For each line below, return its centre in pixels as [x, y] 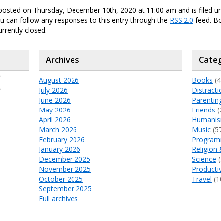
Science [204, 159]
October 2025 [61, 179]
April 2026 [55, 119]
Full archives [58, 198]
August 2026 [59, 80]
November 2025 [65, 169]
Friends [203, 110]
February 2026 [62, 139]
